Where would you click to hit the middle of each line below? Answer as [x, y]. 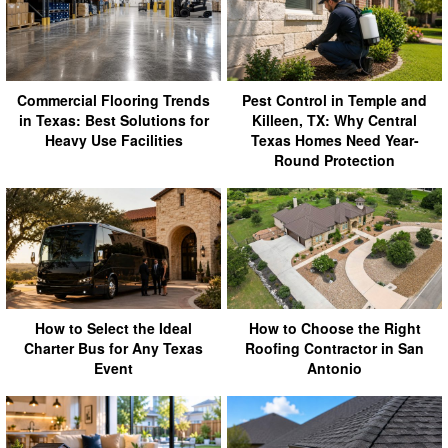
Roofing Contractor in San [334, 347]
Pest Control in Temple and [334, 99]
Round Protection [334, 159]
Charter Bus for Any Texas [113, 347]
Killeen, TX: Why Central [334, 119]
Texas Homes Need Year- [334, 139]
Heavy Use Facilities [113, 139]
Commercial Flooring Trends [113, 99]
